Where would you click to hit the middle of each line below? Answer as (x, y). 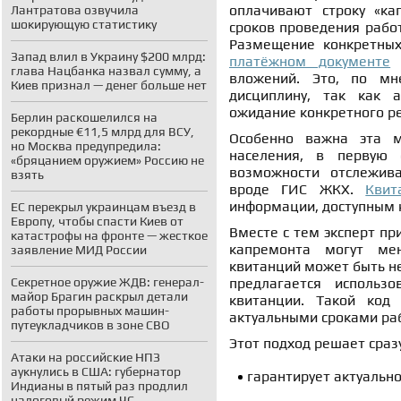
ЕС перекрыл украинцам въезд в (103, 207)
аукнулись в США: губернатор (96, 371)
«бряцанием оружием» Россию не (107, 160)
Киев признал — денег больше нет (109, 85)
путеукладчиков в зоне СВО (90, 325)
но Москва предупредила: (86, 146)
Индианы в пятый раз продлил (99, 386)
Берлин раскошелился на (84, 117)
